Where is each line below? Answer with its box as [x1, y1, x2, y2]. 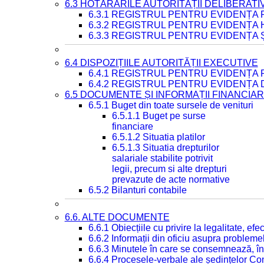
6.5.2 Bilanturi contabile [88, 185, 187, 195]
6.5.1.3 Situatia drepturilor [111, 143, 219, 153]
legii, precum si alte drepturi [111, 164, 227, 174]
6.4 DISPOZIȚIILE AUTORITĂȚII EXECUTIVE [64, 58, 258, 68]
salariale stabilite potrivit [111, 153, 213, 163]
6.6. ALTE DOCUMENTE [64, 212, 170, 222]
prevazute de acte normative [111, 174, 230, 184]
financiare [111, 121, 153, 131]
